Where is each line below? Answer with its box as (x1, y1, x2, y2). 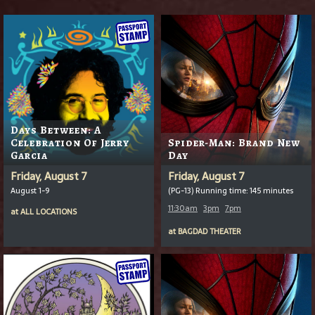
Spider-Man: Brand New (168, 135, 300, 150)
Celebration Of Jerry (11, 135, 129, 150)
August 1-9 (11, 184, 49, 197)
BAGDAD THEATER (178, 224, 241, 238)
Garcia (11, 148, 48, 162)
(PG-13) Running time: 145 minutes (168, 184, 293, 197)
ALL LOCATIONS (20, 205, 77, 218)
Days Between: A (11, 122, 101, 137)
